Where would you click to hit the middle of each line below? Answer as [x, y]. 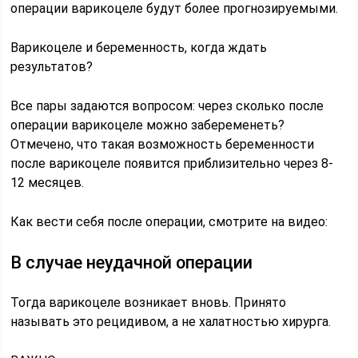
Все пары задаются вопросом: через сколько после [167, 106]
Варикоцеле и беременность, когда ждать [139, 48]
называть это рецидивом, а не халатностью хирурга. [171, 322]
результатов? [52, 67]
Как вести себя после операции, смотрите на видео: [169, 222]
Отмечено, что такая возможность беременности [163, 144]
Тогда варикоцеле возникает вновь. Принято [149, 302]
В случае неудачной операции [132, 263]
